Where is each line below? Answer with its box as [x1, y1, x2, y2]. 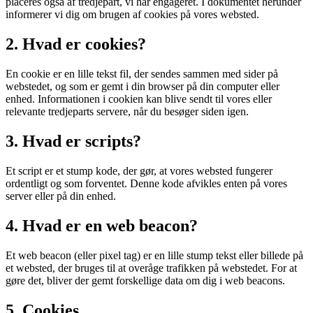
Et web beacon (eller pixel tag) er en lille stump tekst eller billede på [6, 249, 303, 261]
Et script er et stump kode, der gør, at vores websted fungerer [6, 165, 272, 177]
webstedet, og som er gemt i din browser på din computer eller [6, 80, 279, 93]
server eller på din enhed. [6, 190, 116, 203]
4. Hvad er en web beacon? [6, 216, 198, 235]
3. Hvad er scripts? [6, 132, 141, 151]
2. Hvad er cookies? [6, 35, 146, 54]
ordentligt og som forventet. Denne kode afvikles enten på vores [6, 177, 287, 190]
